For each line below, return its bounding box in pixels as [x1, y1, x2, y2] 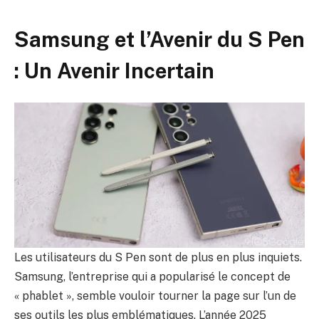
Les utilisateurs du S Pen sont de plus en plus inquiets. [14, 251, 302, 265]
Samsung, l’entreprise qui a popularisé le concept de [14, 270, 291, 284]
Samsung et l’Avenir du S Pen [14, 27, 305, 53]
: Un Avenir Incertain [14, 58, 214, 84]
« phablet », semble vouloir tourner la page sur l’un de [14, 289, 296, 303]
